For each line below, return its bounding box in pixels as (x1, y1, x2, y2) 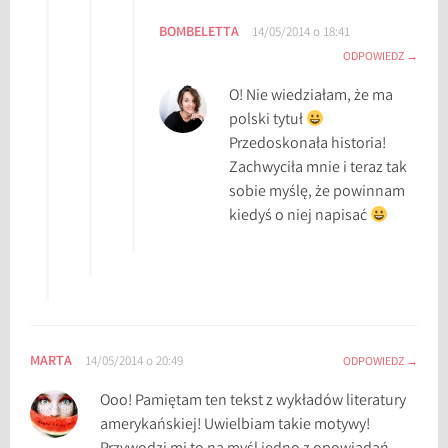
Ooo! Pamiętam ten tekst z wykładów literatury (100, 390, 407, 414)
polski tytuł (229, 109, 307, 133)
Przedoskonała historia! (229, 133, 387, 157)
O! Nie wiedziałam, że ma (229, 85, 394, 109)
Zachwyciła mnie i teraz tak (229, 157, 408, 181)
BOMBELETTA (159, 23, 240, 44)
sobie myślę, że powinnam (229, 181, 406, 205)
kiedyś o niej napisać (229, 205, 371, 229)
